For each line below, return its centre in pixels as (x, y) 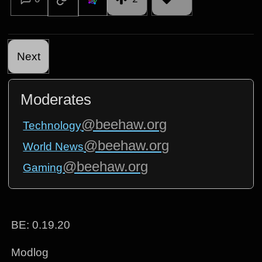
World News (54, 146)
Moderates (56, 99)
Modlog (30, 253)
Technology (52, 125)
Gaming (43, 167)
